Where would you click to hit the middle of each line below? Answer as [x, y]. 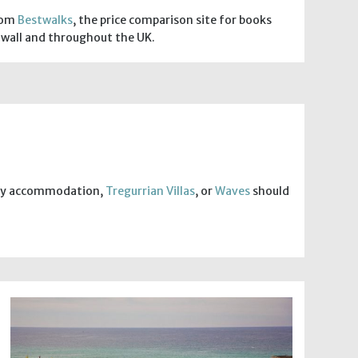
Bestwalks [45, 20]
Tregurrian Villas [150, 191]
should [270, 191]
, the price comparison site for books [172, 20]
